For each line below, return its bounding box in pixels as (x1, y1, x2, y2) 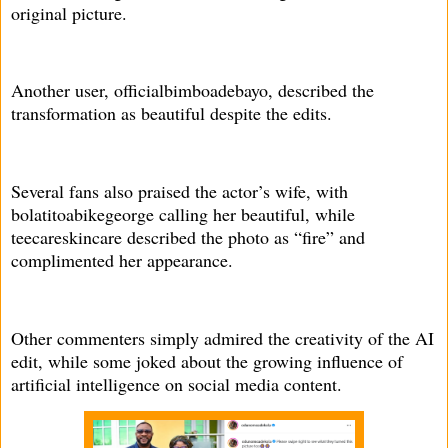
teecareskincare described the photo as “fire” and (11, 224, 365, 249)
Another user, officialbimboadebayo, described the (11, 78, 374, 103)
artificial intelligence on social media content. (11, 371, 342, 396)
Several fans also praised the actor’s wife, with (11, 178, 348, 203)
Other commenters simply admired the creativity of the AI (11, 325, 434, 350)
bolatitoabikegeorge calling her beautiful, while (11, 201, 355, 226)
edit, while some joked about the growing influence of (11, 348, 403, 373)
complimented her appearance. (11, 247, 233, 272)
